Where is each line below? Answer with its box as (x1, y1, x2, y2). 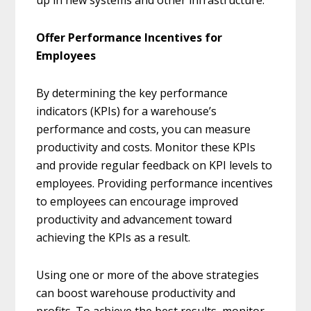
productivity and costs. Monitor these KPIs (36, 140, 256, 155)
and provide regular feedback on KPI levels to (36, 158, 273, 174)
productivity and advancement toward (36, 212, 233, 228)
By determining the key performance (36, 85, 228, 101)
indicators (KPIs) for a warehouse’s (36, 103, 217, 119)
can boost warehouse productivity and (36, 285, 236, 301)
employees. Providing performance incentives (36, 176, 274, 192)
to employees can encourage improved (36, 194, 239, 210)
